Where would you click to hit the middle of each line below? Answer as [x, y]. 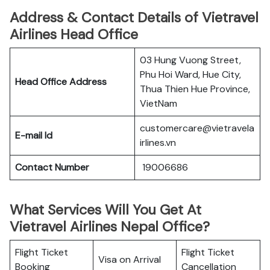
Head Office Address [61, 82]
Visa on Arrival [130, 259]
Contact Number [52, 167]
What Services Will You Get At [105, 210]
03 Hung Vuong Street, [190, 60]
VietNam [159, 103]
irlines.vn [158, 143]
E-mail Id [34, 135]
